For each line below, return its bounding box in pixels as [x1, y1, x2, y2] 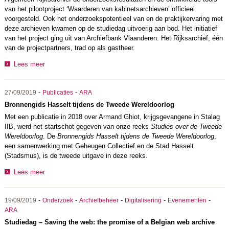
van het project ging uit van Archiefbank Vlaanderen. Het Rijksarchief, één [4, 34, 223, 42]
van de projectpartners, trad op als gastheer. [4, 44, 135, 52]
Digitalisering [124, 197, 162, 203]
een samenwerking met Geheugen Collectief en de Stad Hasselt [4, 142, 194, 150]
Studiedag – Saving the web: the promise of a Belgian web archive [4, 218, 215, 226]
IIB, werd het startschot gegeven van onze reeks [4, 123, 151, 131]
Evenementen [167, 197, 207, 203]
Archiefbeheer [79, 197, 119, 203]
